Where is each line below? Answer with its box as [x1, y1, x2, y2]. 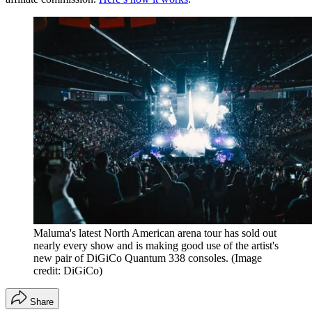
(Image [231, 252, 262, 265]
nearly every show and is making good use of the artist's [33, 240, 279, 252]
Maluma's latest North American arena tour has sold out [33, 227, 276, 240]
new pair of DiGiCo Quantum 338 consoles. [33, 252, 228, 265]
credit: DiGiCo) [33, 265, 102, 277]
